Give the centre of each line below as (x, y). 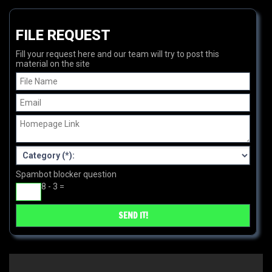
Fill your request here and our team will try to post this (117, 54)
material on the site (53, 64)
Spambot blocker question (66, 175)
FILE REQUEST (63, 36)
